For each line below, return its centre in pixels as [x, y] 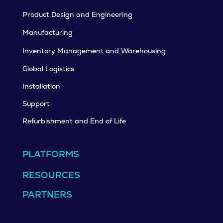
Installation [41, 86]
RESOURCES [51, 175]
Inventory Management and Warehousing [94, 51]
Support [36, 104]
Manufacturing [47, 33]
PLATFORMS [51, 154]
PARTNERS [47, 195]
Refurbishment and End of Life [74, 121]
